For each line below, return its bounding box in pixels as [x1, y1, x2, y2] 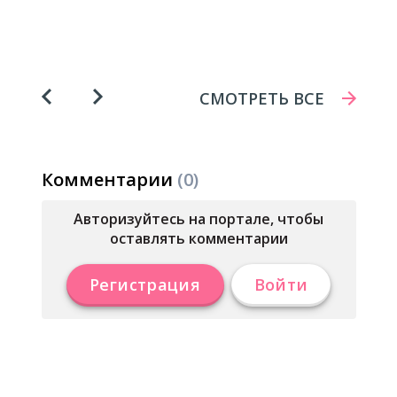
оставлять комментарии [109, 229, 288, 248]
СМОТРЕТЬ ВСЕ [198, 88, 324, 109]
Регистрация [89, 274, 201, 295]
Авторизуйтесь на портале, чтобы [74, 209, 323, 229]
